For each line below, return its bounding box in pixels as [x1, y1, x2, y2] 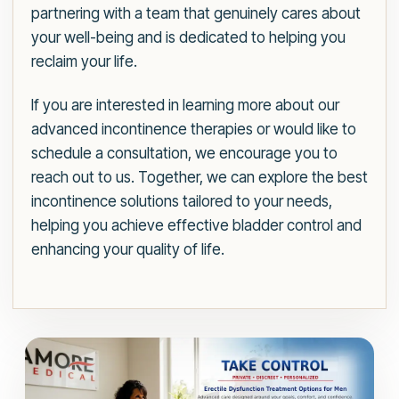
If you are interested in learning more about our [31, 96, 339, 115]
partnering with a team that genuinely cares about [31, 4, 361, 23]
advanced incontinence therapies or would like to [31, 120, 356, 139]
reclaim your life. [31, 53, 137, 71]
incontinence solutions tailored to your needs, [31, 192, 332, 211]
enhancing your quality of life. [31, 240, 224, 259]
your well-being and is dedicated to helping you [31, 28, 346, 47]
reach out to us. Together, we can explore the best [31, 168, 368, 187]
